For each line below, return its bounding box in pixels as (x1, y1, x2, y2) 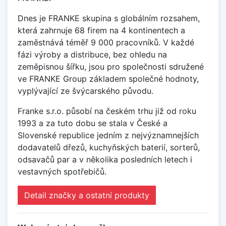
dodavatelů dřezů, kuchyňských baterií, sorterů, (18, 142, 200, 153)
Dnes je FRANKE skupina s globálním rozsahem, (18, 13, 200, 24)
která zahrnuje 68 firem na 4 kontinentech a (18, 25, 185, 36)
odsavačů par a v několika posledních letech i (18, 154, 192, 165)
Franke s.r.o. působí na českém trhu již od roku (18, 106, 196, 117)
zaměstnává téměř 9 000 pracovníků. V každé (18, 37, 194, 48)
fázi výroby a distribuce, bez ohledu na (18, 49, 167, 60)
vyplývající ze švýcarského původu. (18, 86, 153, 96)
